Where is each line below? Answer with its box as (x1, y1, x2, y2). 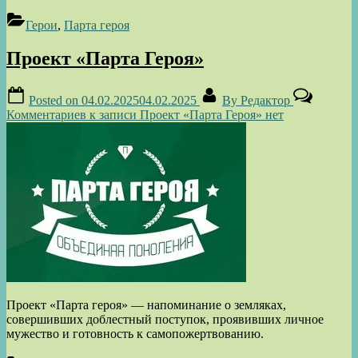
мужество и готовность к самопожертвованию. (6, 327, 264, 341)
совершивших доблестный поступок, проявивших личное (6, 312, 324, 327)
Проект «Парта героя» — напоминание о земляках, (6, 298, 286, 312)
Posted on (29, 93, 82, 108)
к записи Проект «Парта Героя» (86, 108, 262, 122)
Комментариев (6, 108, 86, 122)
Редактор (241, 93, 293, 108)
